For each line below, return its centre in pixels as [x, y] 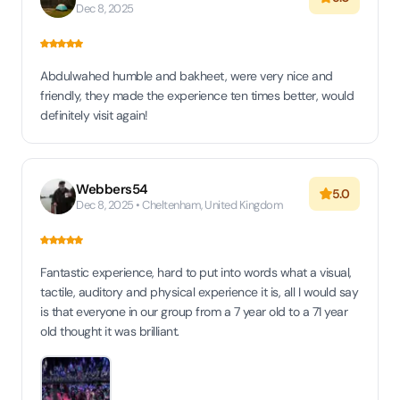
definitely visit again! [94, 115]
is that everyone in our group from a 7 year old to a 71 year [194, 312]
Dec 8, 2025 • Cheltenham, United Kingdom [179, 205]
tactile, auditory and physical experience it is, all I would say [199, 292]
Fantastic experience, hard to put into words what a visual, [196, 272]
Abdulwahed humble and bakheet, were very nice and [187, 76]
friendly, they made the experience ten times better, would [197, 96]
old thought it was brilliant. [110, 331]
